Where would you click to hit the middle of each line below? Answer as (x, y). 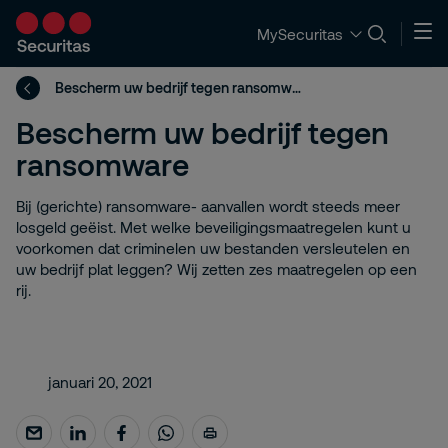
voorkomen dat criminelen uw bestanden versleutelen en (213, 248)
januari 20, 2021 (100, 382)
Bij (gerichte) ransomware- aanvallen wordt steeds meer (208, 206)
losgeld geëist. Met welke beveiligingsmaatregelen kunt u (213, 227)
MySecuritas (300, 33)
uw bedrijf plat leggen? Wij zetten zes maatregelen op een (216, 269)
